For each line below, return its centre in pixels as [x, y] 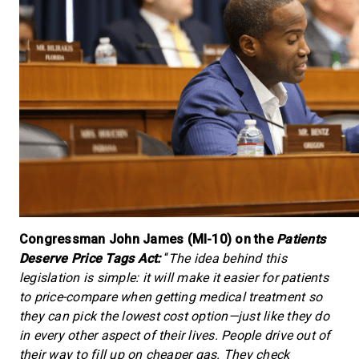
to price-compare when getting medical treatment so [171, 297]
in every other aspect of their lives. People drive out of [175, 335]
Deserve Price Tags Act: [90, 258]
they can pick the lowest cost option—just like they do [174, 316]
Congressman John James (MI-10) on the [148, 239]
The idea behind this [228, 258]
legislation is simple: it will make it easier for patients [174, 278]
